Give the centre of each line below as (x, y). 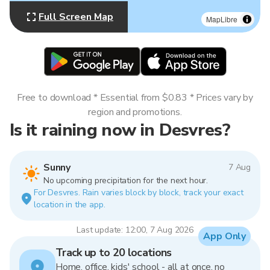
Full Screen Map (76, 17)
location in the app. (70, 205)
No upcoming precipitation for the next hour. (126, 181)
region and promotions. (135, 112)
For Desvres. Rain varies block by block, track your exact (139, 193)
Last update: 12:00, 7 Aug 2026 (135, 230)
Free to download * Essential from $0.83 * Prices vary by (135, 98)
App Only (224, 236)
